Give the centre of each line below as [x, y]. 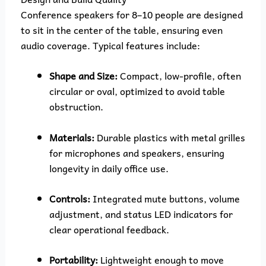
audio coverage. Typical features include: [110, 45]
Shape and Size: [83, 76]
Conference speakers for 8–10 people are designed [132, 15]
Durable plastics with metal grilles [170, 137]
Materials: [72, 137]
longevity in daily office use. [109, 168]
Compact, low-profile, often [179, 76]
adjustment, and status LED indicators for [141, 213]
